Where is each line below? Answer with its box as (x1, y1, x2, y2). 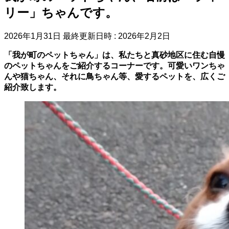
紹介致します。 (4, 82, 61, 91)
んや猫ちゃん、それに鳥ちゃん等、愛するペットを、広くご (4, 72, 225, 81)
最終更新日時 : (63, 31, 118, 40)
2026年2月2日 (118, 31, 170, 40)
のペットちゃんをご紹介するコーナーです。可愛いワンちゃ (4, 61, 225, 70)
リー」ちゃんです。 (4, 5, 118, 19)
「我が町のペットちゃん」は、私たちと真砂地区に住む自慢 (4, 50, 225, 59)
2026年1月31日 (4, 31, 61, 40)
